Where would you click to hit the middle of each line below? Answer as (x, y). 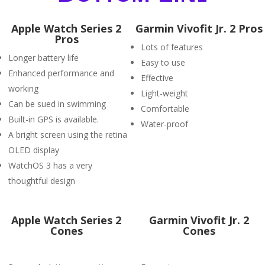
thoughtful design (42, 181)
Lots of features (172, 47)
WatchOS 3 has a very (50, 165)
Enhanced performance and (61, 73)
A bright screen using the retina (68, 135)
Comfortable (165, 109)
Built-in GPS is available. (54, 119)
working (23, 88)
